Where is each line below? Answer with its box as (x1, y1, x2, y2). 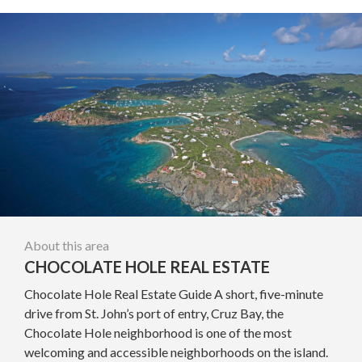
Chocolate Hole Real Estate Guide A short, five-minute (24, 285, 323, 301)
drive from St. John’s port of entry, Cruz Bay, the (24, 305, 284, 321)
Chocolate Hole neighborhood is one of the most (24, 324, 292, 340)
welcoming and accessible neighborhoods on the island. (24, 343, 328, 360)
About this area (24, 237, 109, 253)
